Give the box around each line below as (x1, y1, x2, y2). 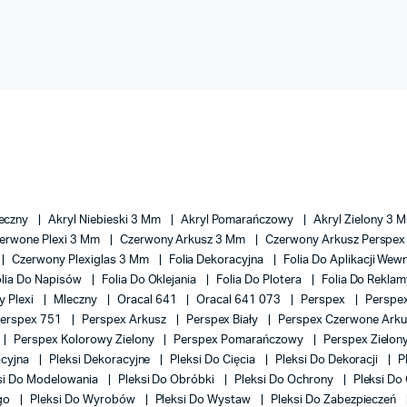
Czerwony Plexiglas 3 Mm (12, 254, 152, 266)
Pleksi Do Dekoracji (274, 354, 382, 366)
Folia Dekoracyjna (168, 254, 267, 266)
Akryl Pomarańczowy (180, 214, 297, 226)
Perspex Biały (185, 314, 262, 326)
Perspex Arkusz (82, 314, 169, 326)
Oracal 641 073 (196, 294, 284, 306)
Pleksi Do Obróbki (117, 374, 218, 386)
